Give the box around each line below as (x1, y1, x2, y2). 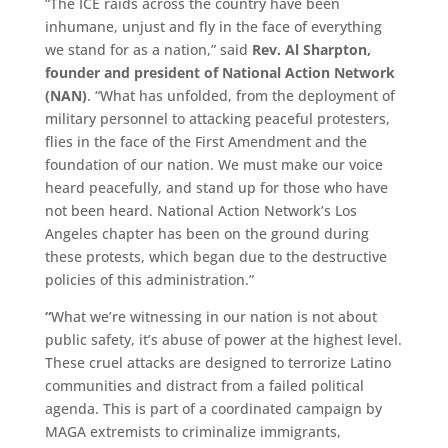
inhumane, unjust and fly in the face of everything (44, 16, 382, 36)
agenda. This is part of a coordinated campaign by (44, 398, 382, 418)
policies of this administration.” (44, 269, 254, 289)
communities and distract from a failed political (44, 375, 364, 395)
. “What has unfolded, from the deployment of (86, 85, 395, 105)
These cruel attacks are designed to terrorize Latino (44, 352, 391, 372)
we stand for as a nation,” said (44, 39, 248, 59)
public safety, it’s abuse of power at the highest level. (44, 329, 402, 349)
